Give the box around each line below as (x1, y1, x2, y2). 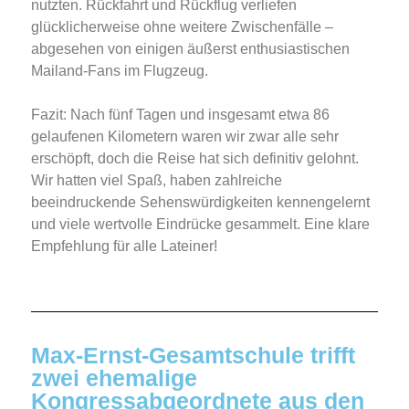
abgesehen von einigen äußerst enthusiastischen (31, 41, 350, 58)
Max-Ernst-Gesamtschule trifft (31, 342, 355, 369)
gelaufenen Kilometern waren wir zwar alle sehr (31, 129, 339, 145)
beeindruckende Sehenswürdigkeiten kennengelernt (31, 194, 370, 211)
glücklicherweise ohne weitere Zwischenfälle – (31, 19, 333, 36)
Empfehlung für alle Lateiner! (31, 238, 217, 255)
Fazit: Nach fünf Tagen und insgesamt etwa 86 (31, 107, 330, 123)
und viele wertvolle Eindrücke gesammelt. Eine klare (31, 216, 370, 233)
